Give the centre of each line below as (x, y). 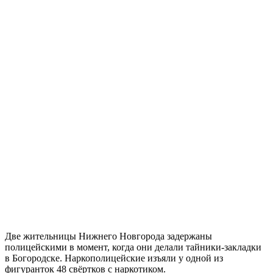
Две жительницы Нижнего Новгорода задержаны (108, 236)
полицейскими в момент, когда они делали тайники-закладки (133, 247)
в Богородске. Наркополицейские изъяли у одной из (114, 258)
